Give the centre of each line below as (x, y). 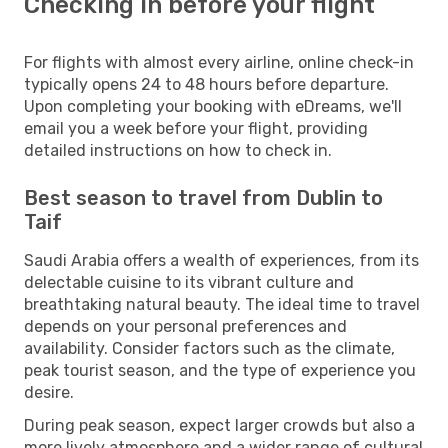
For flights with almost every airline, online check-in (219, 62)
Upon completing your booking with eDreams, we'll (213, 106)
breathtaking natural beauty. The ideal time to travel (222, 304)
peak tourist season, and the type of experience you (220, 370)
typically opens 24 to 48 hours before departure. (206, 84)
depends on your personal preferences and (185, 326)
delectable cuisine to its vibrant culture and (189, 282)
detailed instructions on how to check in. (178, 150)
